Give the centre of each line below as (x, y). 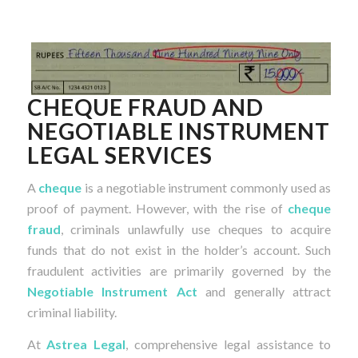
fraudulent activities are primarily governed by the (179, 271)
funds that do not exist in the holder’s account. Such (179, 250)
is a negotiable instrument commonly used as (207, 188)
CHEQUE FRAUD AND (145, 107)
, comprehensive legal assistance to (229, 344)
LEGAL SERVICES (119, 155)
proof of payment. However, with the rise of (157, 209)
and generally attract (264, 292)
